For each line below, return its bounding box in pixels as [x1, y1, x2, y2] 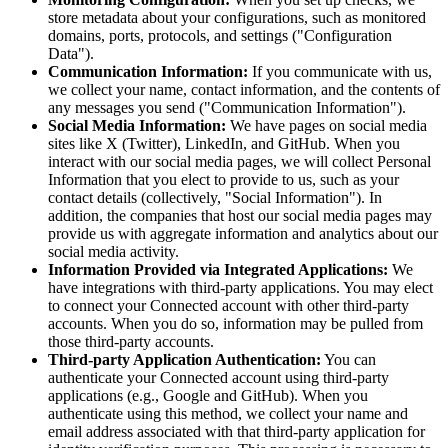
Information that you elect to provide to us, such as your [48, 171, 399, 189]
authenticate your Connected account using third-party [48, 369, 389, 387]
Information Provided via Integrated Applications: [48, 261, 388, 279]
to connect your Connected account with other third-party [48, 297, 409, 315]
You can [321, 351, 376, 369]
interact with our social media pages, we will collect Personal [48, 153, 431, 171]
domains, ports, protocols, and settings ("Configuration [48, 27, 392, 45]
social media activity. [48, 243, 179, 261]
